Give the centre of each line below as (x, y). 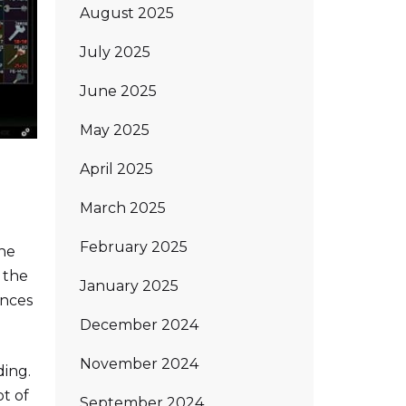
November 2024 (139, 363)
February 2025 (134, 246)
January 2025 (129, 285)
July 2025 (115, 52)
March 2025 (123, 208)
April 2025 (116, 169)
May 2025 (115, 130)
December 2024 (139, 324)
